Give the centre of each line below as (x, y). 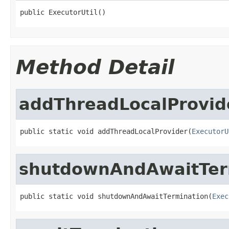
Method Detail (95, 67)
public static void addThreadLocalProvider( (106, 131)
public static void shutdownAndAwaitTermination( (116, 196)
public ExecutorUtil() (63, 12)
